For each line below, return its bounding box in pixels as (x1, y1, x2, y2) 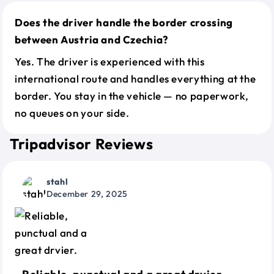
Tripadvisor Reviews (10, 135, 154, 153)
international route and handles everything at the (15, 72, 256, 85)
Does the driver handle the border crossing (15, 16, 233, 29)
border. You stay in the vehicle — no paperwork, (15, 89, 250, 102)
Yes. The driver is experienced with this (15, 55, 205, 68)
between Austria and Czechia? (15, 33, 168, 46)
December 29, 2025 (46, 188, 128, 199)
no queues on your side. (15, 106, 130, 119)
